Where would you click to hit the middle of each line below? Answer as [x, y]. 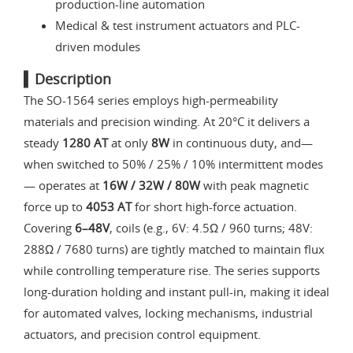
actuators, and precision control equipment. [142, 334]
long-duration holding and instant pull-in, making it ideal [176, 292]
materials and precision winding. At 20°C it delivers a [167, 122]
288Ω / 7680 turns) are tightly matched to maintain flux [174, 249]
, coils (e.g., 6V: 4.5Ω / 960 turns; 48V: [211, 228]
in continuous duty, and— [241, 143]
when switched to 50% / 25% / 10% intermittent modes [173, 164]
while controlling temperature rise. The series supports [172, 271]
